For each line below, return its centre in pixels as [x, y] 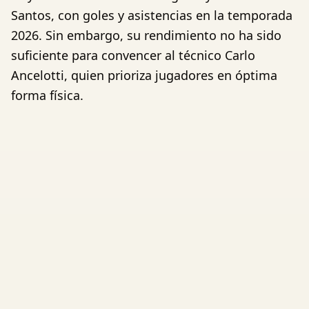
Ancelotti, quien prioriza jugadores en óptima [144, 75]
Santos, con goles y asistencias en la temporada [152, 15]
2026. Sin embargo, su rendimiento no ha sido [146, 35]
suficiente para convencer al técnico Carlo [133, 55]
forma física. [47, 95]
